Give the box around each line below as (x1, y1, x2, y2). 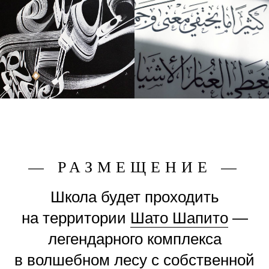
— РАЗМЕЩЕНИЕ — (28, 156, 241, 177)
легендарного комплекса (47, 230, 222, 249)
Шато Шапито (130, 209, 228, 228)
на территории (21, 209, 130, 228)
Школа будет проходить (50, 188, 219, 207)
